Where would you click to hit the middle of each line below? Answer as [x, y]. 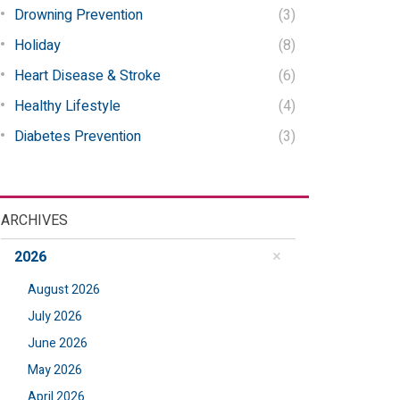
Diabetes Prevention [78, 137]
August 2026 [64, 290]
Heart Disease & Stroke [87, 76]
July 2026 [55, 317]
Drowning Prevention [79, 15]
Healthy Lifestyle [67, 106]
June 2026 [58, 343]
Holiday [37, 46]
